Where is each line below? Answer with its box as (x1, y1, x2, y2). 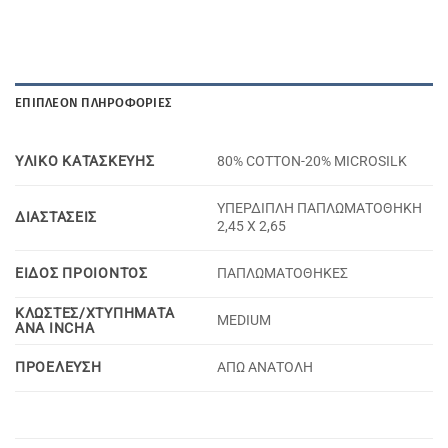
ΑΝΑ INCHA (15, 319, 95, 337)
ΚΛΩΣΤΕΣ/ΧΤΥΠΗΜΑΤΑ (15, 304, 175, 322)
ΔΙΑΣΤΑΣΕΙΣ (15, 208, 98, 226)
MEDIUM (217, 311, 272, 329)
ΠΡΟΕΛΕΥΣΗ (15, 358, 102, 376)
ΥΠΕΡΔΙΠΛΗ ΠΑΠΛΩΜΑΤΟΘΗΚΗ (217, 199, 423, 217)
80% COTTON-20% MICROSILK (217, 152, 408, 170)
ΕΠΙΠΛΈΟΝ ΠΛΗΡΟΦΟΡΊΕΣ (15, 94, 172, 110)
